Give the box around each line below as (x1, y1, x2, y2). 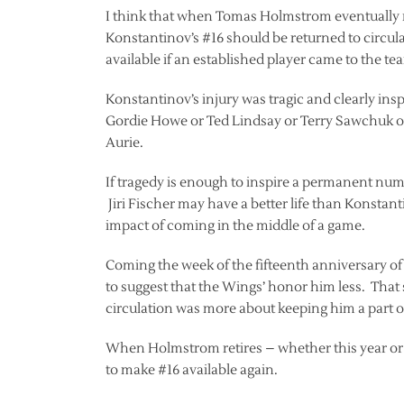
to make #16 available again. (106, 361, 278, 379)
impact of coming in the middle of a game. (106, 216, 365, 234)
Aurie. (106, 133, 143, 151)
